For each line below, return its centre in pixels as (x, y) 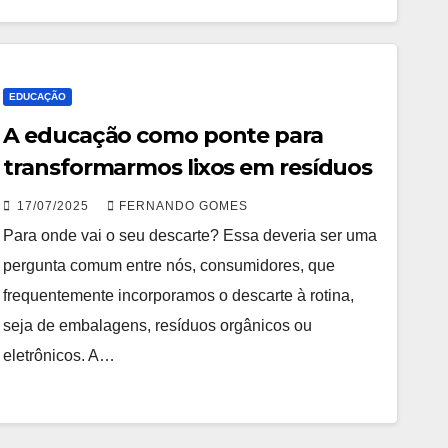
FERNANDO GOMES (184, 206)
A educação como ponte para (163, 135)
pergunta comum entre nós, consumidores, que (169, 265)
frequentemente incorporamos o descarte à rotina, (179, 295)
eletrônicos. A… (59, 355)
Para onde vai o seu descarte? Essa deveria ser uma (190, 235)
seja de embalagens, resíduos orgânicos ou (158, 325)
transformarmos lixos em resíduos (188, 167)
